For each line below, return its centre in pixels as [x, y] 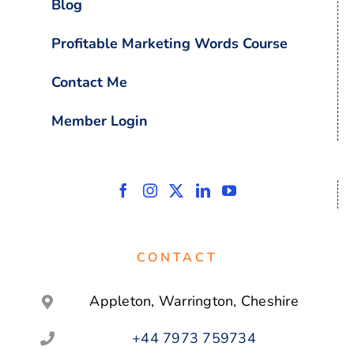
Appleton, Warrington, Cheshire [194, 301]
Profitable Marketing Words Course [169, 44]
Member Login [100, 121]
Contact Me [89, 83]
